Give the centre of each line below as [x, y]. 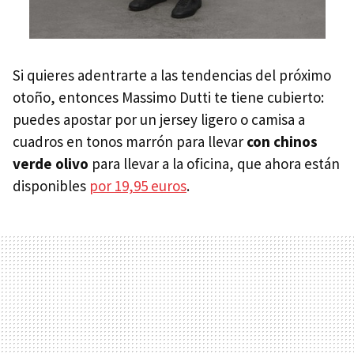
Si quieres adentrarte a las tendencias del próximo [172, 75]
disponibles [51, 185]
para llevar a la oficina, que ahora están [216, 163]
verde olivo [52, 163]
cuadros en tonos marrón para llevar [130, 141]
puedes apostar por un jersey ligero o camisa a [159, 119]
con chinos [282, 141]
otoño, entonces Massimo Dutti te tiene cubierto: [168, 97]
